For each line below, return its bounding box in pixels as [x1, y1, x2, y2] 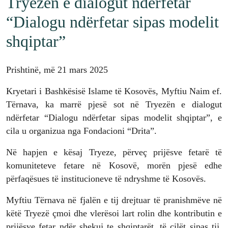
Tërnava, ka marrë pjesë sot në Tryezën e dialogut [6, 99, 222, 110]
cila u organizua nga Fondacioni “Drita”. [6, 126, 157, 136]
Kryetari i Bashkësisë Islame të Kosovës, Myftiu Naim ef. [6, 86, 222, 97]
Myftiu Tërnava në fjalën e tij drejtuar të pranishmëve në [6, 195, 222, 206]
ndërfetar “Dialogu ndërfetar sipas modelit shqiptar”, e [6, 112, 222, 123]
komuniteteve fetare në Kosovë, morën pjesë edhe [6, 160, 222, 171]
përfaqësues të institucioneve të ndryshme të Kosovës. [6, 174, 206, 184]
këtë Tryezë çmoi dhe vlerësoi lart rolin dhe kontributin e [6, 208, 222, 219]
